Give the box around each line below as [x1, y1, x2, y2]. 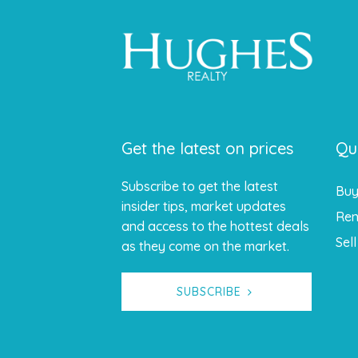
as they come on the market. [121, 237, 289, 254]
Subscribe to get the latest [121, 177, 278, 194]
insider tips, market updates [121, 197, 286, 214]
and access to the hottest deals [121, 217, 309, 234]
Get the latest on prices [121, 137, 293, 158]
